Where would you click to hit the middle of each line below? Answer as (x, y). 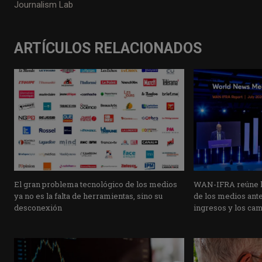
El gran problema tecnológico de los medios (96, 185)
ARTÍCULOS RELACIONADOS (108, 48)
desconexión (38, 208)
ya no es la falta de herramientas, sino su (88, 196)
